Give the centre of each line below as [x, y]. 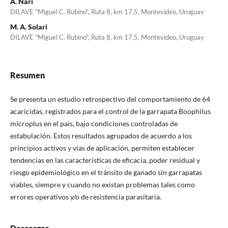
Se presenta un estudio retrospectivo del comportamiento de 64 [110, 99]
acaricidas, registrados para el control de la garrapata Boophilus [110, 111]
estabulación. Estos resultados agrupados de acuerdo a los [101, 135]
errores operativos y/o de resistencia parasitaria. [85, 196]
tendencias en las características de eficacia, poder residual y [105, 160]
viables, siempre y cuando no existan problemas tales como [102, 184]
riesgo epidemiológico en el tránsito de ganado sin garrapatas [106, 172]
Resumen [27, 75]
